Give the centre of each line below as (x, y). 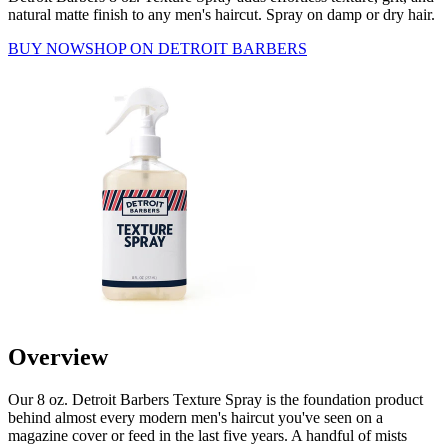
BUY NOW (46, 48)
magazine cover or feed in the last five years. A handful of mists (207, 435)
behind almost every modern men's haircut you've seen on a (195, 417)
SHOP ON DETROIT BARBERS (196, 48)
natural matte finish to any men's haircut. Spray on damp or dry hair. (221, 14)
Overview (58, 356)
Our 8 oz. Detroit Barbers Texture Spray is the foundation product (215, 399)
